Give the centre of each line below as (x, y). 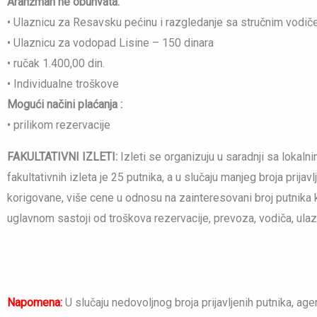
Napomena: (35, 303)
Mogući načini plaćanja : (65, 105)
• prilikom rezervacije (59, 125)
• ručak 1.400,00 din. (56, 64)
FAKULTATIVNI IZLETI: (62, 157)
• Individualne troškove (63, 84)
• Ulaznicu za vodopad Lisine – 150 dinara (110, 43)
